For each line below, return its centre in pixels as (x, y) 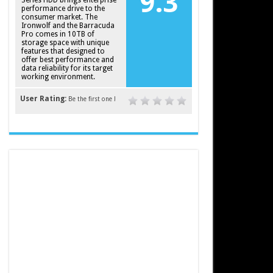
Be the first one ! (92, 99)
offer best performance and (67, 60)
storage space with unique (65, 43)
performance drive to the (63, 9)
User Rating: (44, 99)
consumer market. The (59, 17)
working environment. (58, 77)
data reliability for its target (67, 68)
